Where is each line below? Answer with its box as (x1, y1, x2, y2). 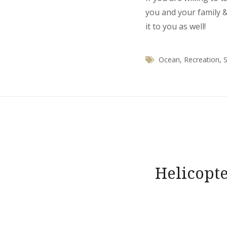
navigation (44, 157, 124, 178)
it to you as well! (145, 21, 206, 32)
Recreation (184, 55, 219, 65)
